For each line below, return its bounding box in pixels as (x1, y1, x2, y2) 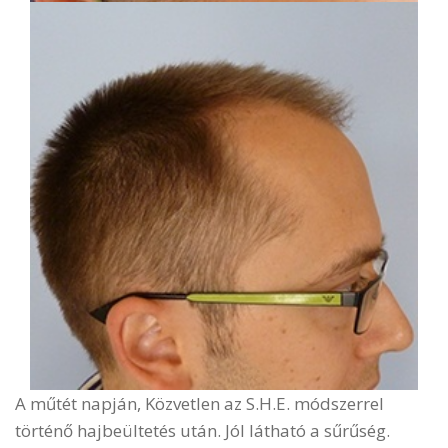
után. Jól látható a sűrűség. (176, 418, 390, 442)
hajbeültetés (77, 418, 176, 442)
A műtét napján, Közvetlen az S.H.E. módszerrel (15, 391, 384, 415)
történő (15, 418, 77, 442)
